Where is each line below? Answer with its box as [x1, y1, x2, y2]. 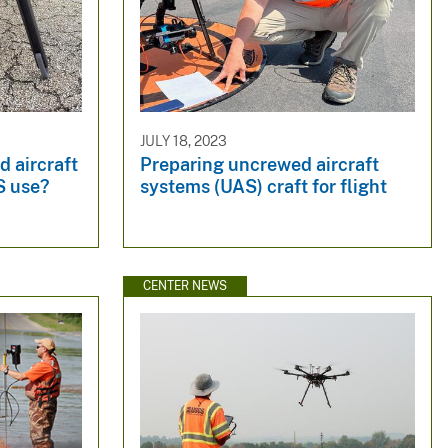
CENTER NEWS [142, 278, 227, 293]
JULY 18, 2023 [139, 132, 227, 149]
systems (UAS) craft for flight [139, 176, 387, 198]
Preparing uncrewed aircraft [139, 154, 379, 176]
